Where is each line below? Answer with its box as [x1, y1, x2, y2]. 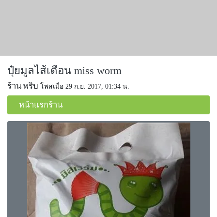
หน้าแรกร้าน [19, 100, 62, 109]
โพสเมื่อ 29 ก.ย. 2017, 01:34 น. [40, 83, 129, 90]
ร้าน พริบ [7, 81, 38, 91]
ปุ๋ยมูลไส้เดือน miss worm [7, 64, 122, 77]
